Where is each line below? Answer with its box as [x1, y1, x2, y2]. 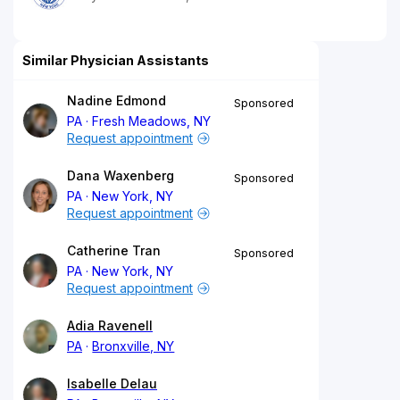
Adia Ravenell [67, 317, 153, 333]
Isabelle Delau [67, 375, 157, 391]
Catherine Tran [67, 242, 161, 258]
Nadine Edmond [67, 92, 166, 108]
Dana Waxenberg [67, 167, 174, 183]
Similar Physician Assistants [22, 52, 209, 68]
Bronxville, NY [92, 337, 175, 354]
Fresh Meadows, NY [92, 112, 212, 129]
